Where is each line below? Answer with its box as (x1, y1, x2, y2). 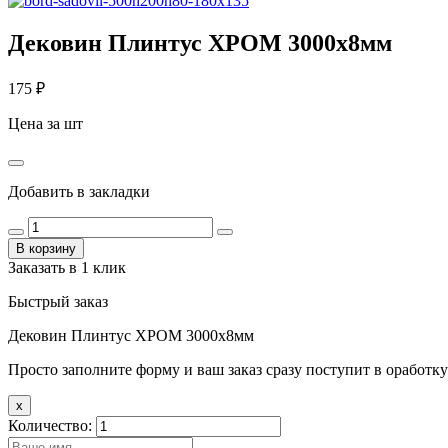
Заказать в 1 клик (8, 258, 126, 276)
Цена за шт (8, 114, 83, 132)
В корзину (16, 240, 76, 256)
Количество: (8, 416, 96, 434)
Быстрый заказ (8, 292, 108, 310)
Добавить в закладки (8, 182, 150, 200)
